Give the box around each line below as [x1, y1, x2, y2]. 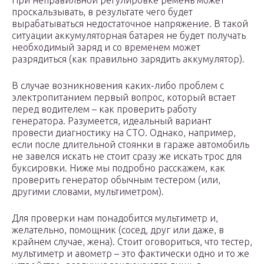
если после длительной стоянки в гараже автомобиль [12, 139, 249, 150]
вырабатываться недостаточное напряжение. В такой [12, 18, 248, 29]
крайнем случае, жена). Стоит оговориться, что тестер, [12, 236, 252, 247]
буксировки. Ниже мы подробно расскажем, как [12, 163, 225, 174]
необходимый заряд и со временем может [12, 42, 200, 53]
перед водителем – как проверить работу [12, 104, 197, 115]
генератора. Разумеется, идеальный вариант [12, 115, 212, 127]
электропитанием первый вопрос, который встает [12, 92, 236, 103]
